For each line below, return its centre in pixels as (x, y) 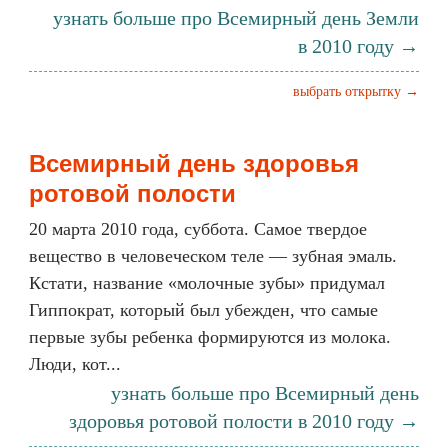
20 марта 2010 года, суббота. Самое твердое (198, 229)
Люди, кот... (75, 364)
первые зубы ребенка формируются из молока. (210, 337)
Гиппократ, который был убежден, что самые (203, 310)
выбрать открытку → (356, 91)
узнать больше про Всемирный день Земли (236, 18)
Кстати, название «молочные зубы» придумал (207, 283)
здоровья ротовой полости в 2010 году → (244, 421)
